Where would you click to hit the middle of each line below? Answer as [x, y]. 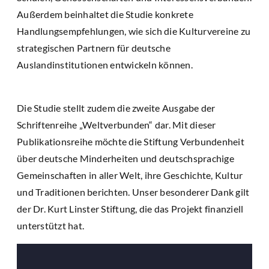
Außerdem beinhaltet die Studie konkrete [105, 14]
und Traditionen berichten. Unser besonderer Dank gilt [133, 192]
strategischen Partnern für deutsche [94, 47]
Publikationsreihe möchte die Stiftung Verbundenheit [131, 141]
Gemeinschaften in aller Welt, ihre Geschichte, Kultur [130, 175]
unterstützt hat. [50, 225]
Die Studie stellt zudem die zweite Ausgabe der [116, 107]
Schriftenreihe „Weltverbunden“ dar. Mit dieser [116, 124]
